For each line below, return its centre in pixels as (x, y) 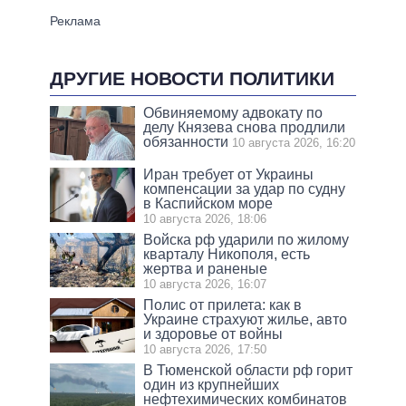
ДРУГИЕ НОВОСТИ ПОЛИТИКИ (192, 78)
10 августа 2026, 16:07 (205, 284)
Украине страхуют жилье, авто (246, 319)
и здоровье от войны (213, 333)
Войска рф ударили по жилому (246, 239)
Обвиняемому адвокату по (233, 112)
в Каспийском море (208, 203)
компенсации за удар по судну (245, 188)
